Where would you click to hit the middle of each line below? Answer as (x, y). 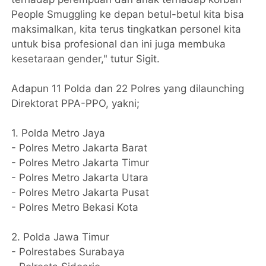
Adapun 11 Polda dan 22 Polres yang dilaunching (128, 88)
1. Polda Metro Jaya (58, 133)
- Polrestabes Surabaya (68, 251)
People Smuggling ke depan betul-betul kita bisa (128, 14)
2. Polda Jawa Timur (61, 237)
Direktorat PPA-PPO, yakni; (76, 103)
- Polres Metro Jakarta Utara (80, 177)
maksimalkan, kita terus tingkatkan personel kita (126, 29)
